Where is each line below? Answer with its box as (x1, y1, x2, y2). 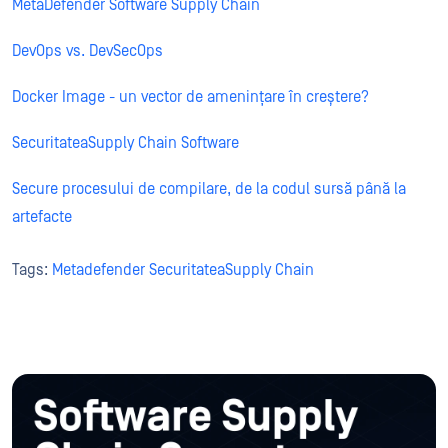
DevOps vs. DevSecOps (12, 42, 163, 61)
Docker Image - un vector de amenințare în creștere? (12, 88, 369, 107)
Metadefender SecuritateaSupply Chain (52, 261, 314, 280)
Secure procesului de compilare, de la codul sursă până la (12, 180, 406, 199)
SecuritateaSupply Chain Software (12, 134, 239, 153)
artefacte (12, 208, 72, 227)
